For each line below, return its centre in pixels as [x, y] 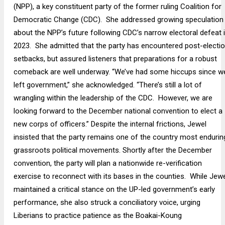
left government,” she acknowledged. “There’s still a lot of [107, 85]
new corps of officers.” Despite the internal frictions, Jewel [110, 124]
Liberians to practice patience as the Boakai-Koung [97, 216]
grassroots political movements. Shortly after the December [113, 150]
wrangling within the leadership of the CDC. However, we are [113, 98]
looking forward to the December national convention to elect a [118, 111]
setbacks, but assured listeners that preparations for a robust [115, 59]
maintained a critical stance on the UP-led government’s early [114, 190]
